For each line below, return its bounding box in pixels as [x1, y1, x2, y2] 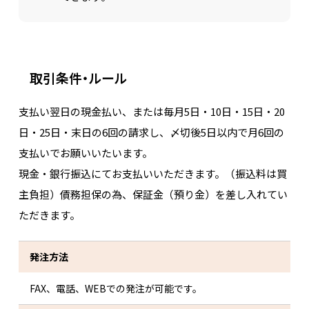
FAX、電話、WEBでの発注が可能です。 [30, 281, 202, 295]
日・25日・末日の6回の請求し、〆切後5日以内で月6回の [18, 124, 284, 139]
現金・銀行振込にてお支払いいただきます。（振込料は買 [18, 166, 287, 181]
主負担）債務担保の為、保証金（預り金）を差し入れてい [18, 186, 288, 201]
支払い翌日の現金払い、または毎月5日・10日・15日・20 [18, 103, 285, 119]
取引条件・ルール [29, 68, 127, 87]
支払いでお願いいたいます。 [18, 145, 152, 160]
